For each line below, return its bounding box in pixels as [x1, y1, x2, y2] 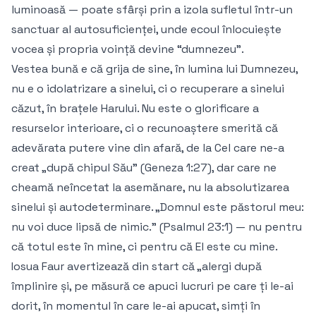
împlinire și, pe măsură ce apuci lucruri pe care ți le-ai [11, 279, 293, 294]
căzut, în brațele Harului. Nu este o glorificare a [11, 101, 259, 116]
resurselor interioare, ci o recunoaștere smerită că [11, 121, 278, 136]
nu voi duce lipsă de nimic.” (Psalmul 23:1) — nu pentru [11, 219, 302, 235]
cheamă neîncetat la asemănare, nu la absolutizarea [11, 180, 289, 195]
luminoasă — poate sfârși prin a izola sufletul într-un [11, 2, 293, 18]
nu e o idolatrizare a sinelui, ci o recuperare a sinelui [11, 81, 284, 97]
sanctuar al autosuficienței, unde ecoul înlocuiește [11, 22, 281, 37]
